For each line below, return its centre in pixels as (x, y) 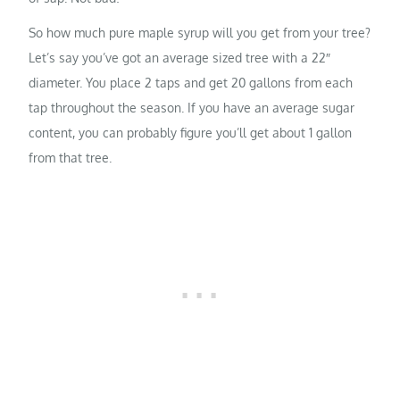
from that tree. (71, 157)
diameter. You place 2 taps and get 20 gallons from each (191, 82)
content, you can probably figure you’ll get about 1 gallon (191, 132)
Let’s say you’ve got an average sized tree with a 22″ (180, 57)
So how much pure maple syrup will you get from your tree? (200, 32)
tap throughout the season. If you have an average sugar (192, 107)
